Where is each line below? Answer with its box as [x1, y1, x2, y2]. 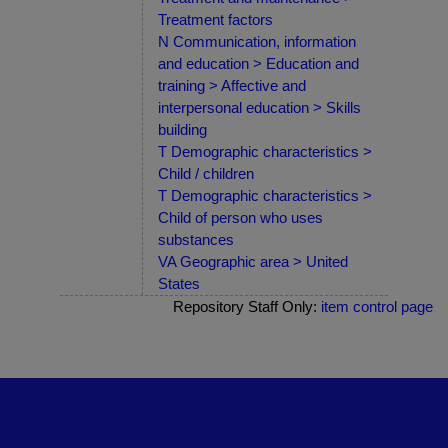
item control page [321, 298, 433, 316]
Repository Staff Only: [173, 298, 321, 316]
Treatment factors [158, 11, 273, 29]
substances [158, 231, 234, 249]
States [158, 275, 200, 293]
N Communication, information [158, 33, 356, 51]
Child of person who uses [158, 209, 323, 227]
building [158, 121, 207, 139]
